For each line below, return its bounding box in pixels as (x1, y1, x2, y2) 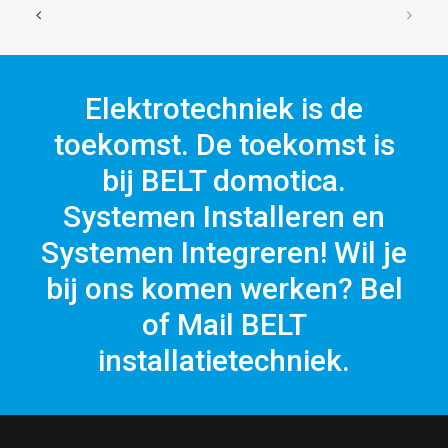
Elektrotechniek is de (85, 91, 363, 126)
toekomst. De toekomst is (53, 127, 395, 162)
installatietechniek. (98, 343, 350, 378)
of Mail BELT (141, 307, 307, 342)
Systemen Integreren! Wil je (41, 235, 407, 270)
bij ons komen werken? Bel (45, 271, 403, 306)
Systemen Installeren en (63, 199, 385, 234)
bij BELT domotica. (102, 163, 346, 198)
